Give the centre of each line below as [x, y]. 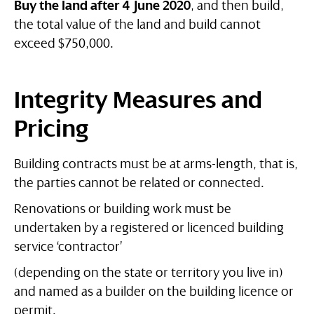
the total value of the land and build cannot [137, 25]
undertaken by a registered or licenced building [149, 228]
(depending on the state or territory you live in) [149, 273]
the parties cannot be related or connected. [139, 183]
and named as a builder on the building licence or [154, 292]
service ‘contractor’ [68, 247]
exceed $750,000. [64, 44]
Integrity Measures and [138, 101]
